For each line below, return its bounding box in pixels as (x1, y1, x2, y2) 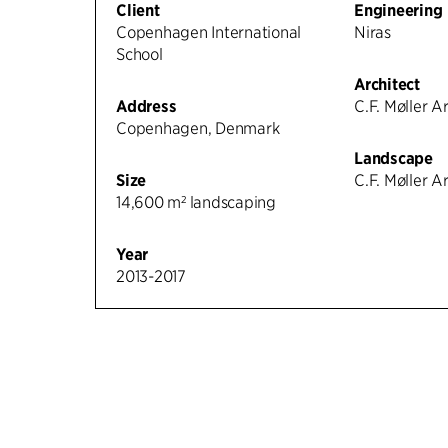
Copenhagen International (116, 22, 302, 42)
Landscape (354, 148, 433, 168)
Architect (354, 74, 420, 94)
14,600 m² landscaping (116, 192, 276, 212)
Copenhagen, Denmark (116, 118, 280, 138)
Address (116, 96, 177, 116)
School (116, 44, 163, 64)
